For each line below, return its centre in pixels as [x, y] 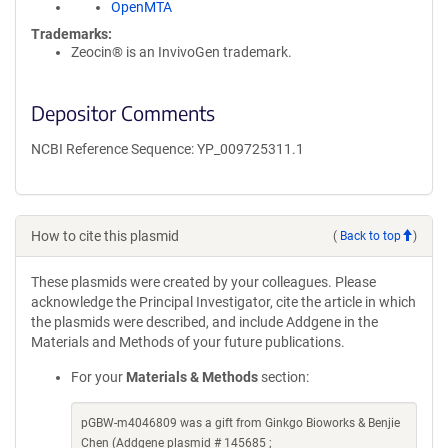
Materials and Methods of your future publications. [188, 342]
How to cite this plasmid [105, 236]
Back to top [370, 235]
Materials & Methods [192, 377]
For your [98, 377]
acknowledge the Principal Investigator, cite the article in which [223, 302]
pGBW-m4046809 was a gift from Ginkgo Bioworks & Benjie [240, 423]
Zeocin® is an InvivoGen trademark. [181, 52]
